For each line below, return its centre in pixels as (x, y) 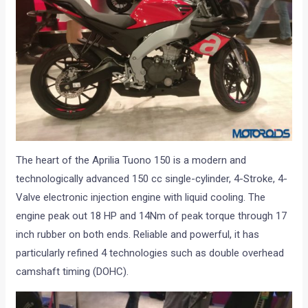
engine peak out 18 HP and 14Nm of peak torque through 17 (152, 216)
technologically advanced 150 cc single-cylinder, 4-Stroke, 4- (152, 178)
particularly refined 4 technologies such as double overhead (150, 253)
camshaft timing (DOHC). (73, 271)
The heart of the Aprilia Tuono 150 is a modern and (131, 160)
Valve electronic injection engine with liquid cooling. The (141, 197)
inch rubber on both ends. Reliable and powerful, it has (138, 234)
